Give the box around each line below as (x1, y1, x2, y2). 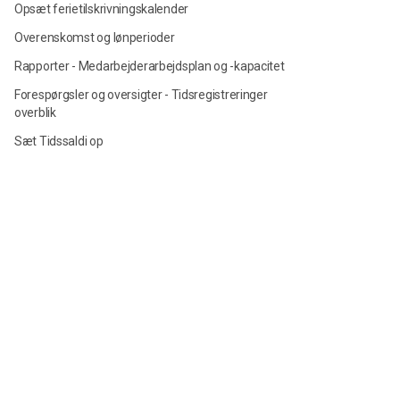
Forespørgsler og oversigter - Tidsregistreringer (14, 87, 268, 102)
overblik (14, 105, 56, 120)
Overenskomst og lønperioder (14, 30, 175, 45)
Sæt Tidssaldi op (14, 134, 104, 148)
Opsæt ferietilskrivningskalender (14, 2, 189, 16)
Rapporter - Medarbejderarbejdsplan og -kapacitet (14, 59, 285, 73)
